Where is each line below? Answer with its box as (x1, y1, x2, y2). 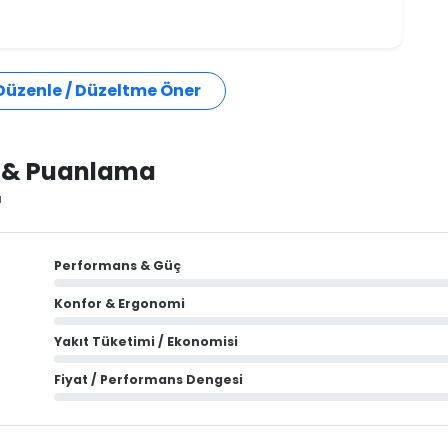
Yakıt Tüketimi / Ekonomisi (54, 333, 238, 351)
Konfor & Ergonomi (54, 295, 185, 313)
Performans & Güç (54, 257, 181, 275)
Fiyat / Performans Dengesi (54, 371, 243, 389)
